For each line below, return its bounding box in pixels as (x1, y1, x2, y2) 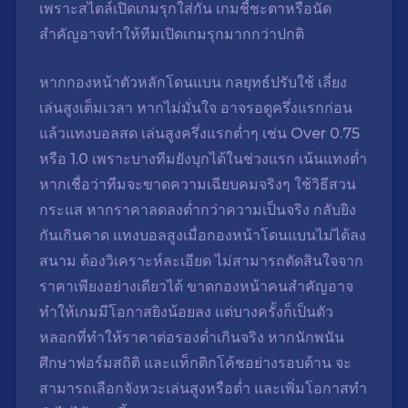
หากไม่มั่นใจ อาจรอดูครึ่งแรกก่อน (132, 99, 352, 117)
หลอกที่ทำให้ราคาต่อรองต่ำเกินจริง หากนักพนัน (38, 329, 344, 347)
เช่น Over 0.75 (258, 125, 360, 143)
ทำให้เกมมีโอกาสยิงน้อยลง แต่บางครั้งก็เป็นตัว (38, 303, 333, 321)
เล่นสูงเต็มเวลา (38, 99, 133, 117)
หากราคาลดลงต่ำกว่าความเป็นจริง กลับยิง (82, 201, 356, 219)
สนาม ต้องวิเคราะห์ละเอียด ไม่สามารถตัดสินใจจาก (38, 252, 363, 270)
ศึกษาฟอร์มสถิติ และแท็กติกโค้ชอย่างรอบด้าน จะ (38, 354, 352, 372)
